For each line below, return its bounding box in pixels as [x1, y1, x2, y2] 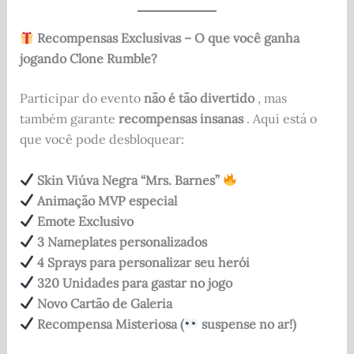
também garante [19, 111, 119, 127]
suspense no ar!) [198, 315, 297, 332]
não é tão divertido [143, 90, 254, 107]
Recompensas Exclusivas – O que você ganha [36, 30, 299, 47]
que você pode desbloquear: [19, 131, 184, 148]
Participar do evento [19, 90, 144, 107]
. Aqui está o [243, 111, 317, 127]
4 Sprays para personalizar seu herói [36, 254, 250, 270]
